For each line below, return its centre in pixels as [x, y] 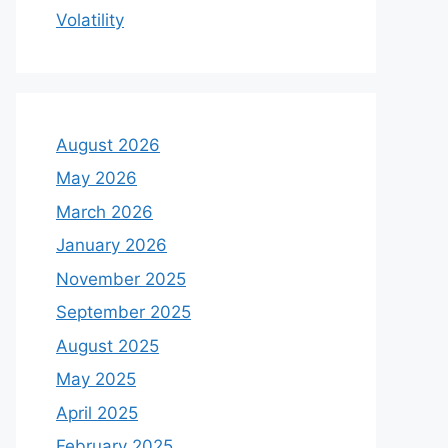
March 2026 [104, 211]
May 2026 [96, 178]
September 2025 [123, 312]
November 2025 [121, 278]
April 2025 [97, 412]
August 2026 [108, 144]
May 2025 [96, 379]
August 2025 [107, 345]
